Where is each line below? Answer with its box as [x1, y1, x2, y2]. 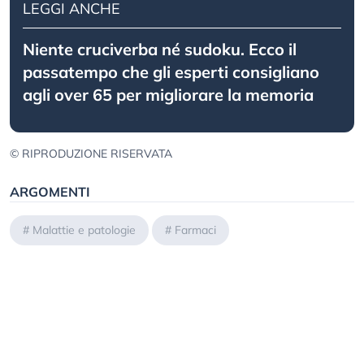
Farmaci [175, 223, 216, 238]
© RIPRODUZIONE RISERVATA [10, 146, 172, 162]
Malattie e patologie [32, 223, 136, 238]
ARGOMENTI [10, 184, 90, 201]
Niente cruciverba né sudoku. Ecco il [23, 39, 297, 60]
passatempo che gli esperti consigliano [23, 62, 319, 83]
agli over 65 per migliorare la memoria [23, 84, 314, 106]
